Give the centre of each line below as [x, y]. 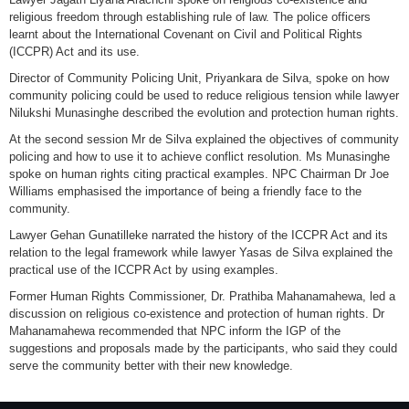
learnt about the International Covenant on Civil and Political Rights [186, 34]
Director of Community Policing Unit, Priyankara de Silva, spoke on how [199, 78]
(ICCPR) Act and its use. [74, 52]
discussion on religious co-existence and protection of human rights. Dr [197, 314]
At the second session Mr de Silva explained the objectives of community [204, 139]
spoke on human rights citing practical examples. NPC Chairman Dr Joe [199, 174]
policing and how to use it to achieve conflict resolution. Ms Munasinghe [199, 157]
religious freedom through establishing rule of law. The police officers [190, 17]
